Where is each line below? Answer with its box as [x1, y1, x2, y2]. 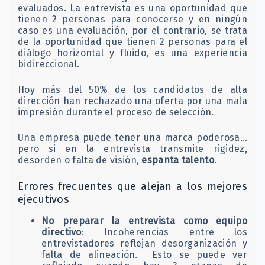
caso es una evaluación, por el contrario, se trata [18, 25, 247, 37]
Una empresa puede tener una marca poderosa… [18, 132, 247, 144]
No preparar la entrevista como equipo [41, 215, 247, 227]
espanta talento [141, 154, 214, 166]
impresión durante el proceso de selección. [18, 106, 214, 118]
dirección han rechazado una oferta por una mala [18, 95, 247, 107]
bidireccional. [18, 59, 80, 70]
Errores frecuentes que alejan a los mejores [18, 180, 247, 193]
